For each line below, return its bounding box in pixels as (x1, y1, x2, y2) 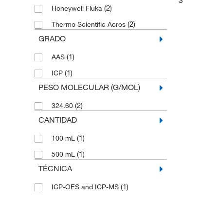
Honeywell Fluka (51, 4, 104, 13)
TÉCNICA (38, 163, 72, 174)
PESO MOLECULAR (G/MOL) (38, 82, 140, 92)
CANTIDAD (38, 115, 77, 125)
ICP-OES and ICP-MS (51, 182, 121, 192)
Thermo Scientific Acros (51, 20, 127, 29)
